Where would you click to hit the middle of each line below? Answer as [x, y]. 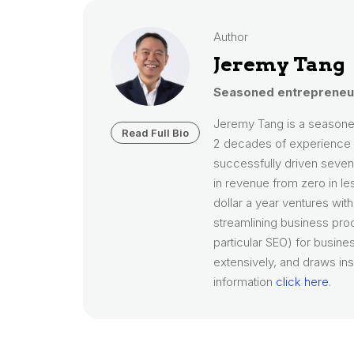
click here [303, 282]
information [245, 282]
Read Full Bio [156, 133]
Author [231, 37]
